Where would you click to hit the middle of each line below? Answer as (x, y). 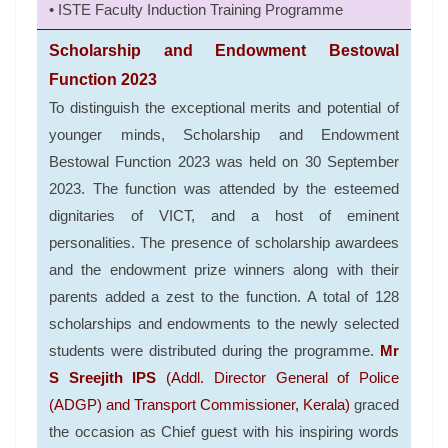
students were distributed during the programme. (214, 351)
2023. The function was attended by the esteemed (224, 189)
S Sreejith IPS (103, 378)
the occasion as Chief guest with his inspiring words (224, 432)
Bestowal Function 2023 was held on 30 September (224, 162)
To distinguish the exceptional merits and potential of (224, 108)
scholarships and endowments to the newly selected (224, 324)
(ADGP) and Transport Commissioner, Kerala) (199, 405)
